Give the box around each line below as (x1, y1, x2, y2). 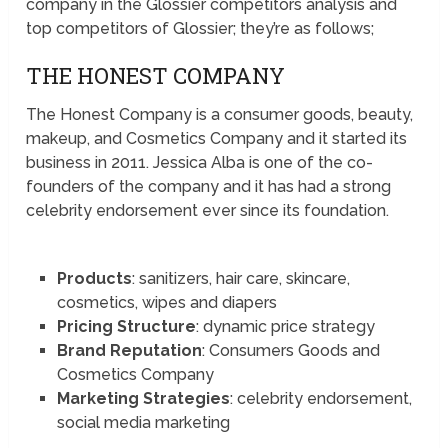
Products (56, 269, 132, 289)
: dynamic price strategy (195, 317, 379, 337)
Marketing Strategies (56, 389, 230, 409)
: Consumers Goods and (201, 341, 380, 361)
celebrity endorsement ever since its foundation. (26, 201, 394, 221)
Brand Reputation (56, 341, 202, 361)
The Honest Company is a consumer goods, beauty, (26, 105, 414, 125)
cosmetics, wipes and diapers (56, 293, 281, 313)
